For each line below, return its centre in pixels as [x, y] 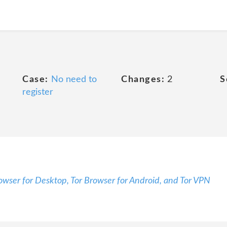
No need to [74, 80]
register [38, 92]
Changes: [143, 80]
